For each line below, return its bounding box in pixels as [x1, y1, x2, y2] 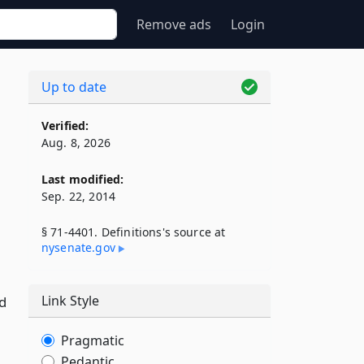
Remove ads [136, 15, 211, 33]
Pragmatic [61, 331, 124, 349]
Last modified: [41, 171, 124, 187]
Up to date [41, 78, 106, 96]
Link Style [41, 292, 99, 310]
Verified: [41, 118, 89, 133]
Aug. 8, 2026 [41, 135, 110, 150]
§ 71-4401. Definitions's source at [41, 224, 226, 240]
